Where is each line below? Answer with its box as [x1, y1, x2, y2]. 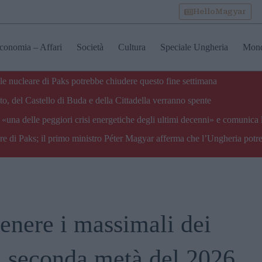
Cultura [118, 42, 146, 52]
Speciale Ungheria [160, 42, 228, 52]
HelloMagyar [193, 7, 246, 16]
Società [76, 42, 104, 52]
